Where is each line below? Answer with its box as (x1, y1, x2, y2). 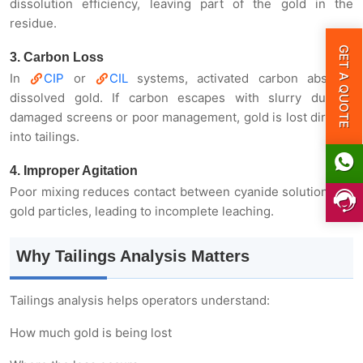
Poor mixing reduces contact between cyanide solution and (10, 183, 353, 199)
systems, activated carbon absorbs (127, 70, 354, 86)
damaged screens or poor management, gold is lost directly (10, 109, 353, 125)
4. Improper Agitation (10, 163, 138, 177)
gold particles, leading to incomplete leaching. (10, 203, 274, 219)
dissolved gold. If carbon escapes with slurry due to (10, 89, 353, 105)
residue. (10, 15, 57, 31)
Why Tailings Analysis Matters (16, 246, 250, 265)
